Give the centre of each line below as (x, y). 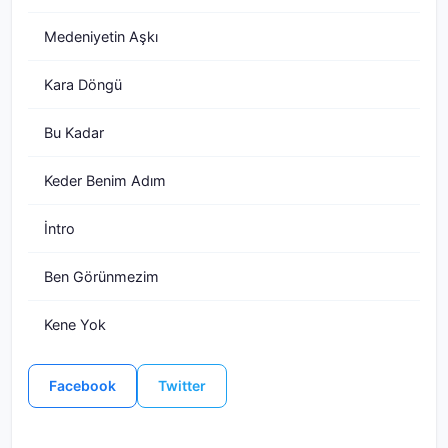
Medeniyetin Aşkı (101, 36)
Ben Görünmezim (101, 276)
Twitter (182, 385)
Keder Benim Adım (105, 180)
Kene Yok (75, 324)
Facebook (82, 385)
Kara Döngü (83, 84)
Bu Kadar (74, 132)
